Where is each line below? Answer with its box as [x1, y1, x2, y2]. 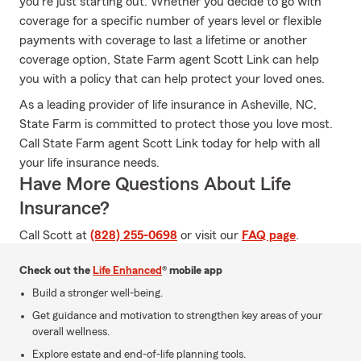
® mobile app [162, 265, 222, 276]
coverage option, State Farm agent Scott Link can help [19, 53, 319, 66]
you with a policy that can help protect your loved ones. [19, 73, 325, 85]
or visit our [177, 229, 242, 242]
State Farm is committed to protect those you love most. [19, 118, 333, 131]
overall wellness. [32, 326, 110, 338]
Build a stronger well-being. [32, 288, 163, 299]
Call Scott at [19, 229, 90, 242]
